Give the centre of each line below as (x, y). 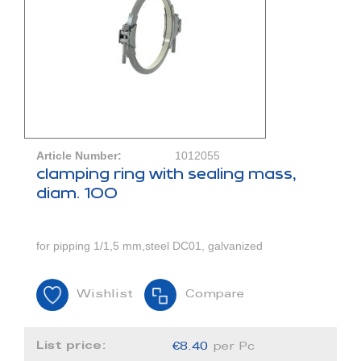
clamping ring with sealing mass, (166, 174)
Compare (214, 295)
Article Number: (79, 156)
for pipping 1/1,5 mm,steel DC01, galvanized (149, 246)
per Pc (234, 348)
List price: (73, 346)
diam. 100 (77, 194)
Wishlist (105, 295)
